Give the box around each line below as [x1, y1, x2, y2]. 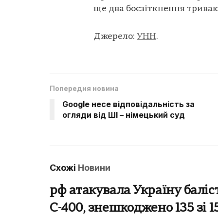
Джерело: [93, 32, 137, 42]
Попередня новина [50, 84, 119, 93]
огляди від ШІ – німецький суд [62, 110, 185, 120]
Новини [78, 163, 110, 173]
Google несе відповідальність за [62, 99, 195, 109]
